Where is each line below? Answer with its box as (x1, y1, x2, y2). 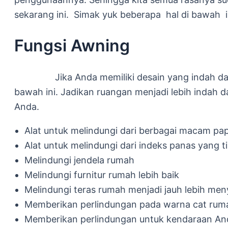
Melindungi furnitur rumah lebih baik (24, 169, 179, 180)
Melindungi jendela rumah (24, 154, 134, 165)
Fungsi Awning (14, 36, 130, 56)
